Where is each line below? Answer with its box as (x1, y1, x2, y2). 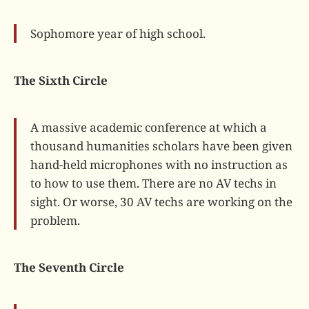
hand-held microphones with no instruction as (30, 156, 288, 172)
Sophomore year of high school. (30, 26, 206, 42)
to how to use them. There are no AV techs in (30, 175, 277, 191)
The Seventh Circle (14, 259, 124, 275)
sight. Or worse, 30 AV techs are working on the (30, 193, 292, 210)
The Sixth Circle (14, 72, 108, 89)
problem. (30, 212, 80, 228)
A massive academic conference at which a (30, 119, 267, 135)
